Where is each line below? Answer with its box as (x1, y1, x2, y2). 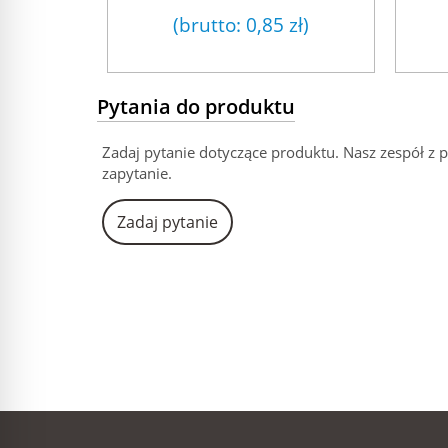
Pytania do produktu (97, 92, 295, 120)
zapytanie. (102, 162, 172, 183)
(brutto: (172, 10, 246, 38)
